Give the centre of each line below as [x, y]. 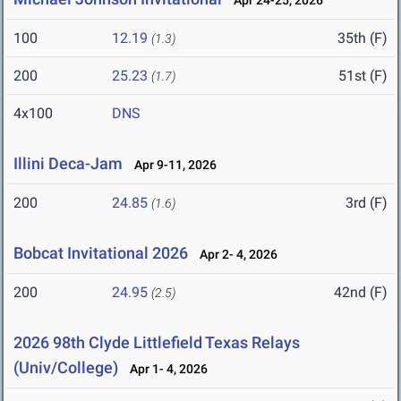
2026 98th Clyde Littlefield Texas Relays [157, 343]
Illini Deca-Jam [68, 164]
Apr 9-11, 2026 [171, 165]
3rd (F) [367, 203]
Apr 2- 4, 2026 [235, 255]
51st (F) [363, 76]
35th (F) [363, 38]
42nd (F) [361, 293]
